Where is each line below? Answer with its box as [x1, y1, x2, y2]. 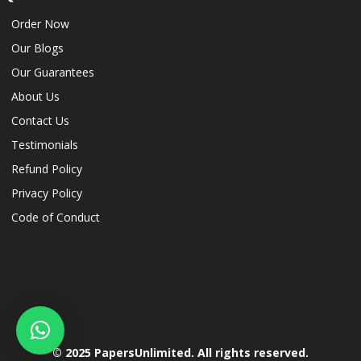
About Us [11, 89, 60, 105]
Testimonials [11, 137, 78, 153]
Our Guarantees [11, 64, 94, 81]
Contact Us [11, 113, 69, 129]
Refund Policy [11, 161, 82, 177]
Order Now [11, 16, 69, 32]
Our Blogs [11, 40, 64, 56]
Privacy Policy [11, 185, 82, 201]
